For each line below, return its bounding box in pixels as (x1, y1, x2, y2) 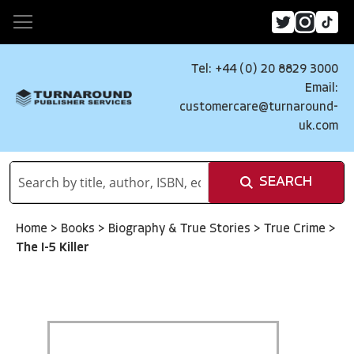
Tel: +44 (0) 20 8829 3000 (191, 63, 338, 76)
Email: (305, 82, 338, 95)
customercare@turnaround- (179, 101, 338, 114)
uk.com (299, 120, 338, 133)
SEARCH (259, 175, 312, 190)
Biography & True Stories (108, 223, 254, 235)
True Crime (264, 223, 329, 235)
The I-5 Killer (16, 242, 89, 254)
